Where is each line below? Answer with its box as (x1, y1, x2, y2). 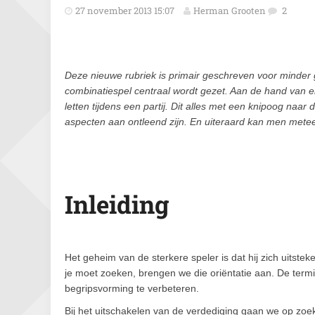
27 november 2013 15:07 (75, 4, 174, 17)
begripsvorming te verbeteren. (65, 283, 199, 294)
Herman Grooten (193, 4, 266, 17)
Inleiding (65, 188, 169, 220)
